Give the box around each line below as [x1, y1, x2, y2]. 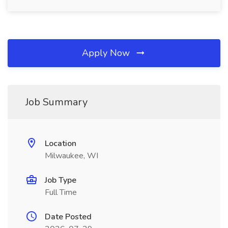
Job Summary [25, 95, 88, 109]
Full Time [45, 187, 77, 198]
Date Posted [45, 211, 92, 222]
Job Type [45, 175, 76, 186]
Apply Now [82, 47, 132, 59]
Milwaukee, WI [45, 150, 98, 161]
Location [45, 138, 76, 149]
